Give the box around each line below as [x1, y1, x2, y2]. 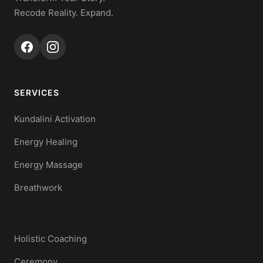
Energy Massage [14, 159, 83, 170]
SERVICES [14, 87, 59, 97]
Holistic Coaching [14, 233, 87, 244]
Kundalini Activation [14, 113, 96, 124]
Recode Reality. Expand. [14, 7, 113, 18]
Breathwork [14, 182, 62, 193]
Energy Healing [14, 136, 77, 147]
